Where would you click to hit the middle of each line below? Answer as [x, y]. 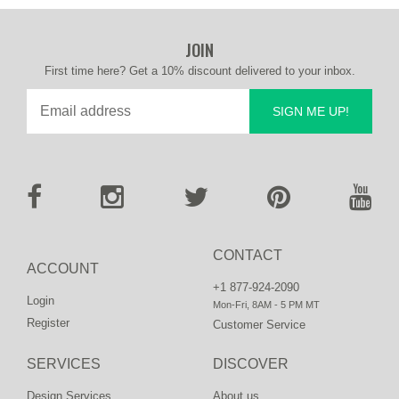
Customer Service [259, 324]
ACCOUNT [63, 268]
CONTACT [248, 255]
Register [48, 322]
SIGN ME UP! [311, 111]
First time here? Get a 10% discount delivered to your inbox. [199, 70]
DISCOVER [251, 363]
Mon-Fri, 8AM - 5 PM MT [266, 304]
